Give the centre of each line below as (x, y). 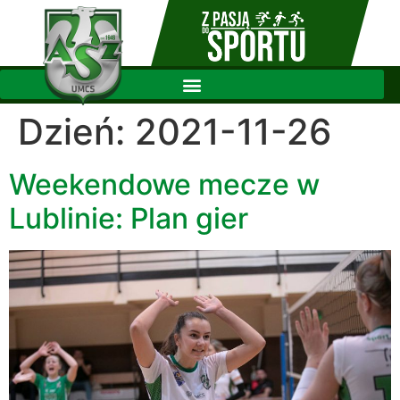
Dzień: (76, 131)
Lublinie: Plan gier (129, 218)
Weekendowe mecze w (164, 184)
